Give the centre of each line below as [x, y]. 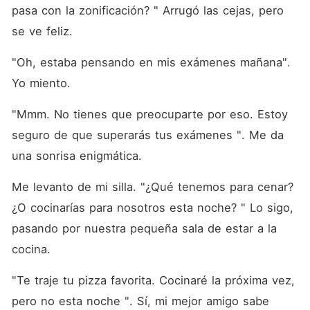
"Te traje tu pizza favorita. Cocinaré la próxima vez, [153, 280]
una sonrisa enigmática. [79, 156]
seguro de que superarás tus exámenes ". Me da [147, 135]
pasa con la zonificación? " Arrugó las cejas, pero [147, 10]
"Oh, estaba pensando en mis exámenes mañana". [151, 62]
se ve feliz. [44, 31]
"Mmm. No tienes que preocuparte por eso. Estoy [149, 114]
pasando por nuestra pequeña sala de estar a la [144, 228]
